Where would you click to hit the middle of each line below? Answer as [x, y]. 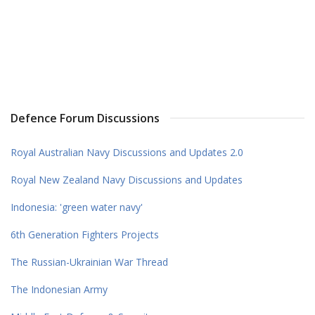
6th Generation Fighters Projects [85, 234]
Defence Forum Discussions [85, 118]
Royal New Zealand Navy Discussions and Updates [127, 179]
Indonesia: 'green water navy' [77, 207]
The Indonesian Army [59, 289]
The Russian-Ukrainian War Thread [89, 262]
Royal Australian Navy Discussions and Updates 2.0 [127, 152]
